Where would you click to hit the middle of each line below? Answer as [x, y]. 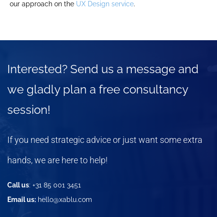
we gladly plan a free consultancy [98, 90]
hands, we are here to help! [57, 160]
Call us [18, 185]
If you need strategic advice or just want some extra [105, 140]
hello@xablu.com [64, 199]
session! [29, 110]
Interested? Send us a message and [103, 69]
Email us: [22, 199]
